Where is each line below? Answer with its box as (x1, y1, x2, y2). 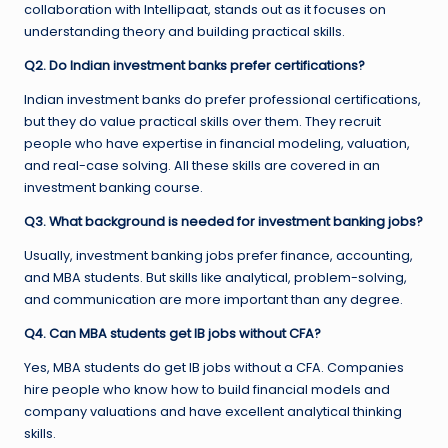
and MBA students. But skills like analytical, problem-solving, (24, 269, 407, 287)
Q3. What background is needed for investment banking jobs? (24, 213, 423, 231)
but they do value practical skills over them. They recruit (24, 113, 381, 131)
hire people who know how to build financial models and (24, 381, 390, 399)
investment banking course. (24, 179, 203, 197)
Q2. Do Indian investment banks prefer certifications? (24, 57, 365, 75)
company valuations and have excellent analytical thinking (24, 403, 402, 421)
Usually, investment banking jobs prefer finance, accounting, (24, 247, 413, 265)
